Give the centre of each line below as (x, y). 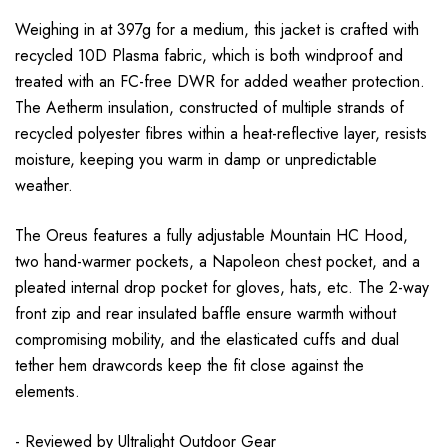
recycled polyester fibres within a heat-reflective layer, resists (221, 134)
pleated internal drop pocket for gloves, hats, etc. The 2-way (222, 288)
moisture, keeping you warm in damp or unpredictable (196, 160)
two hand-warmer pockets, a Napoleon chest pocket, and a (217, 262)
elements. (47, 392)
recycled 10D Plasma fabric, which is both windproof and (209, 56)
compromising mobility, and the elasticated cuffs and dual (207, 340)
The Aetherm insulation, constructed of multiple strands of (209, 108)
